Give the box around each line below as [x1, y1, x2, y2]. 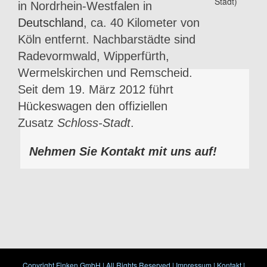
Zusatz [18, 116, 57, 129]
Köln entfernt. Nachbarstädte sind [18, 32, 195, 46]
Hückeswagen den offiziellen [18, 99, 167, 113]
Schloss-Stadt [57, 116, 131, 129]
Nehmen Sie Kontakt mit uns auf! [29, 144, 217, 158]
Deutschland [18, 15, 83, 29]
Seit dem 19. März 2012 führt [18, 82, 173, 96]
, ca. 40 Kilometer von [83, 15, 200, 29]
